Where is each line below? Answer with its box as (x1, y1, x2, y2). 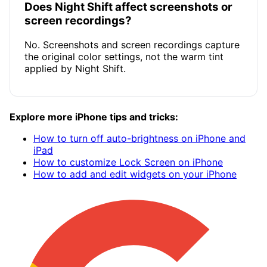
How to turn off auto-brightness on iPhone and (33, 132, 246, 144)
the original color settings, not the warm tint (24, 50, 223, 63)
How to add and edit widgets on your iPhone (33, 167, 237, 180)
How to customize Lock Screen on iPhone (33, 156, 223, 168)
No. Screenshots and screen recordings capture (24, 38, 240, 51)
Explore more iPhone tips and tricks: (10, 110, 178, 123)
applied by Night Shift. (24, 62, 126, 74)
